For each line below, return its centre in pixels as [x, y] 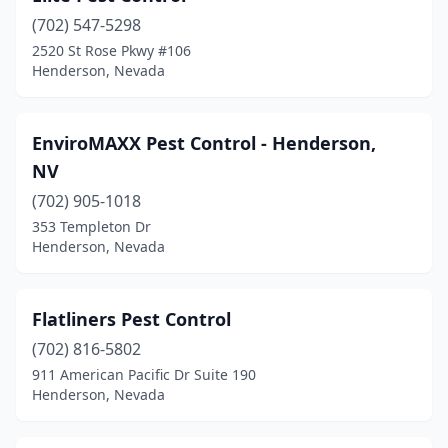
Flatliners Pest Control [131, 319]
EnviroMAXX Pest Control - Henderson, [204, 143]
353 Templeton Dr [91, 226]
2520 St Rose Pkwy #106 [111, 50]
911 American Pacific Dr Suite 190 [144, 374]
